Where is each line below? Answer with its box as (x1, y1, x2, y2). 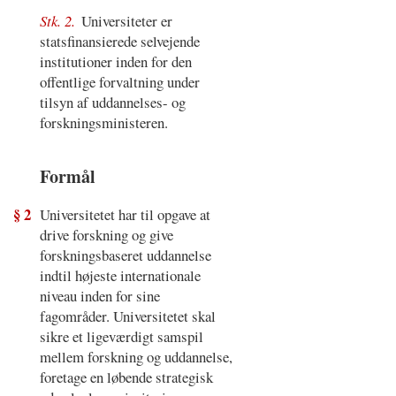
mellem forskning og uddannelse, (39, 346, 232, 367)
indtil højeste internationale (39, 264, 201, 286)
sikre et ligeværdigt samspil (39, 325, 203, 346)
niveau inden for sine (39, 285, 160, 306)
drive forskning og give (39, 224, 173, 245)
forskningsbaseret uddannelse (39, 244, 211, 265)
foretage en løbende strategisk (39, 366, 213, 387)
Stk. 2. (39, 11, 79, 32)
